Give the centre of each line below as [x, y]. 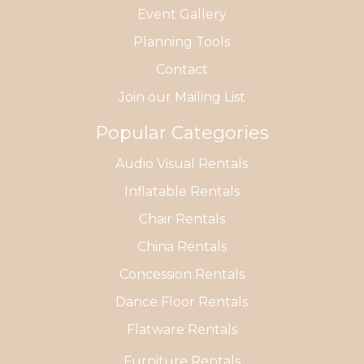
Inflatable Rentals [182, 191]
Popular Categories [182, 132]
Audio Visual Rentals [182, 163]
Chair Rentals [182, 219]
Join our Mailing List [182, 97]
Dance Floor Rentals [182, 301]
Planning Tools [182, 41]
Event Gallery [182, 14]
